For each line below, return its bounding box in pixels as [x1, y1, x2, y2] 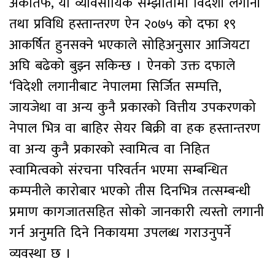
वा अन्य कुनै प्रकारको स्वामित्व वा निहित [9, 137, 210, 161]
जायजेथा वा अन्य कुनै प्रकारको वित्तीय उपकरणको [9, 96, 256, 119]
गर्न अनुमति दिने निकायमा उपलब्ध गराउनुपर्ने [9, 221, 231, 244]
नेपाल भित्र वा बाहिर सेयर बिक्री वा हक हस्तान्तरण [9, 117, 260, 140]
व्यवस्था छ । [9, 242, 71, 265]
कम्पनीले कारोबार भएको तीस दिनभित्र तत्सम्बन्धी [9, 179, 250, 203]
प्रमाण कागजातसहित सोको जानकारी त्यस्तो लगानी [9, 200, 264, 223]
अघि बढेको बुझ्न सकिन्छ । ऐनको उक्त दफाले [9, 54, 235, 77]
